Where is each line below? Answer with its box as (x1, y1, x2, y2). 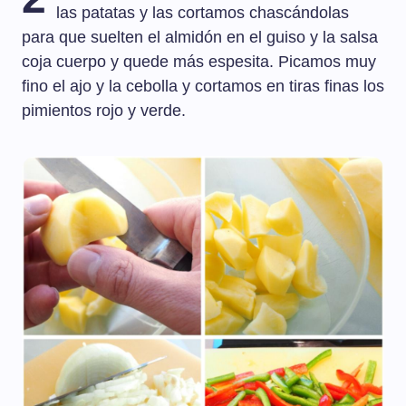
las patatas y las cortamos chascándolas (56, 4, 350, 23)
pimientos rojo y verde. (22, 101, 186, 121)
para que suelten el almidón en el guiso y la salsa (22, 28, 378, 47)
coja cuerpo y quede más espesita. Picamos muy (22, 53, 376, 72)
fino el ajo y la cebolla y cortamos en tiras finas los (22, 77, 384, 96)
